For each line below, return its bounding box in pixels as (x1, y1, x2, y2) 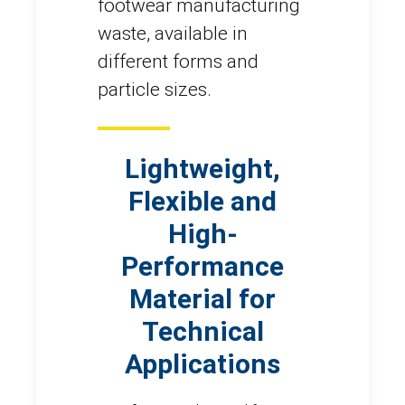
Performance (121, 250, 284, 282)
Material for (129, 282, 276, 315)
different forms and (98, 50, 259, 72)
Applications (125, 347, 280, 380)
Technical (141, 315, 264, 347)
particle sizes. (98, 78, 212, 100)
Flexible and (128, 184, 277, 217)
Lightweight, (125, 152, 280, 184)
